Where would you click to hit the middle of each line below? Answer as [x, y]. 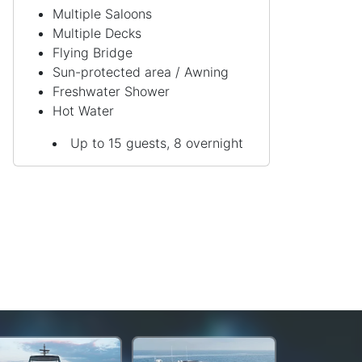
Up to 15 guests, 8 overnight [157, 143]
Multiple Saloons [102, 14]
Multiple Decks [97, 34]
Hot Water [83, 111]
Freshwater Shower [111, 92]
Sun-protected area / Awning [141, 72]
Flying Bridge [93, 53]
